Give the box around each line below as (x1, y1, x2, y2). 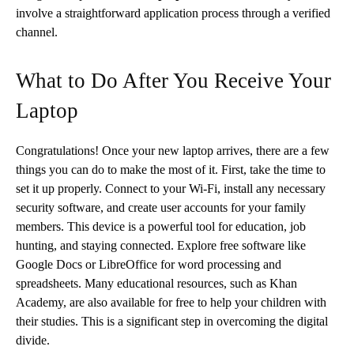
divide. (16, 333, 50, 347)
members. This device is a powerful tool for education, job (16, 219, 306, 233)
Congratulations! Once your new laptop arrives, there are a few (16, 143, 330, 157)
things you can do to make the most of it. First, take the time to (16, 162, 326, 176)
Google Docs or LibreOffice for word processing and (16, 257, 281, 271)
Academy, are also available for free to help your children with (16, 295, 326, 309)
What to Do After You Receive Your (16, 68, 331, 92)
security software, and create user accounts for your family (16, 200, 306, 214)
